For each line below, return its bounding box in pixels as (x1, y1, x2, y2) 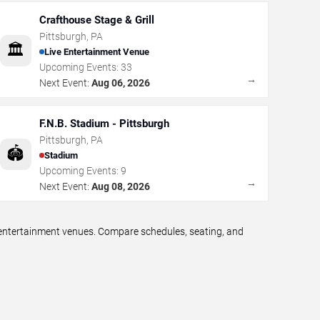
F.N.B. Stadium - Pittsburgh (39, 116, 169, 130)
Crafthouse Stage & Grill (39, 13, 154, 26)
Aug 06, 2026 (91, 76, 150, 89)
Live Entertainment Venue (44, 46, 149, 57)
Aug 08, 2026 (91, 180, 150, 192)
